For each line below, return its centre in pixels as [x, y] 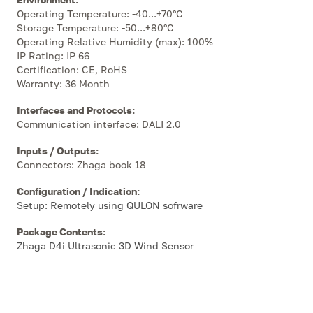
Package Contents [60, 232]
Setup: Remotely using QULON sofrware [110, 205]
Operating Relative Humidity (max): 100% [115, 42]
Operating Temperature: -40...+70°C [100, 14]
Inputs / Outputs [56, 151]
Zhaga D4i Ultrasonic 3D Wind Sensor [105, 246]
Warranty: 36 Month [63, 83]
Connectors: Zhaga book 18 [81, 165]
